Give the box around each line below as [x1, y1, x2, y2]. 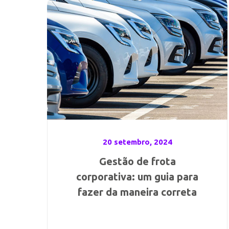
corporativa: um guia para [76, 171, 199, 182]
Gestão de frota [99, 155, 176, 167]
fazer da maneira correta [78, 186, 197, 198]
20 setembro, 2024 [102, 138, 172, 146]
